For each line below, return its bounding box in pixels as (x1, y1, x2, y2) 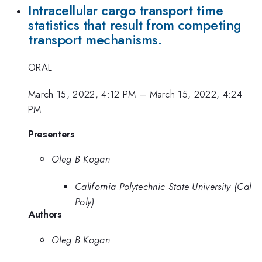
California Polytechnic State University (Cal (75, 179, 251, 194)
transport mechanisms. (28, 30, 162, 50)
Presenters (28, 126, 75, 141)
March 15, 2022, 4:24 (149, 87, 243, 102)
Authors (28, 206, 62, 221)
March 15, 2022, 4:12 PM (28, 87, 136, 102)
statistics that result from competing (28, 15, 242, 36)
